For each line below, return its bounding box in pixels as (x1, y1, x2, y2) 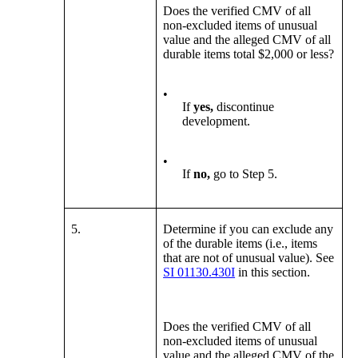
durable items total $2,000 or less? (163, 47, 335, 62)
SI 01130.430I (163, 265, 236, 280)
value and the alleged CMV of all (163, 33, 332, 47)
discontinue (213, 100, 275, 114)
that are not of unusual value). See (163, 251, 335, 265)
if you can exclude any (219, 222, 334, 237)
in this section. (235, 265, 311, 280)
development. (182, 114, 251, 129)
